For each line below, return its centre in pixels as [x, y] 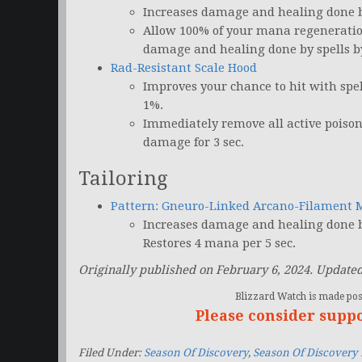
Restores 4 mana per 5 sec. [219, 244]
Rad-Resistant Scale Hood [184, 68]
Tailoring [123, 179]
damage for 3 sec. [194, 143]
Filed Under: [111, 353]
